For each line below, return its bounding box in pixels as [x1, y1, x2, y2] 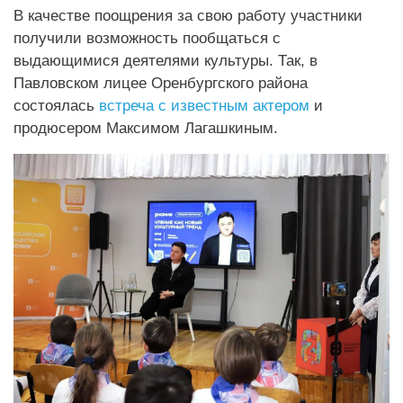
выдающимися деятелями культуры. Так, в [13, 50, 318, 69]
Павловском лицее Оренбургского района [13, 73, 308, 92]
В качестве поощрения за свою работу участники [13, 5, 363, 24]
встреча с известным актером [99, 95, 309, 114]
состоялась [13, 95, 99, 114]
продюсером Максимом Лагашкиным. [13, 118, 278, 137]
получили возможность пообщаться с [13, 28, 281, 47]
